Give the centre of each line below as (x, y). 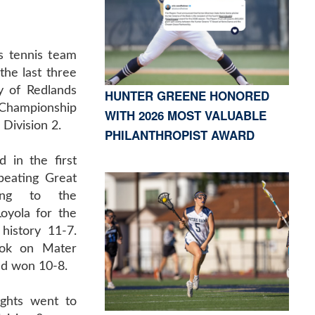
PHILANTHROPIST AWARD (179, 135)
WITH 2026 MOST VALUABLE (185, 115)
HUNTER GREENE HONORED (187, 95)
